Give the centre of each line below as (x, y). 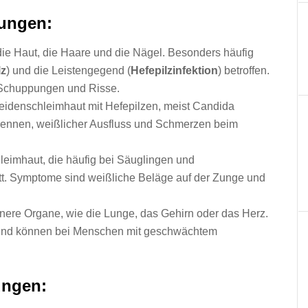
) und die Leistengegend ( (68, 70)
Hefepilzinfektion (174, 70)
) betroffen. (244, 70)
